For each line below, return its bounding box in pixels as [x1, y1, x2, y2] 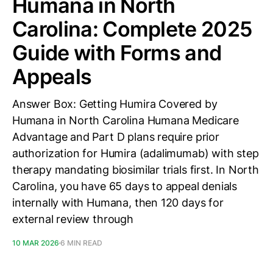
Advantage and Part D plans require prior [12, 130, 219, 143]
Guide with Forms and [12, 40, 222, 65]
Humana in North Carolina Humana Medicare [12, 114, 239, 127]
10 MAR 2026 [12, 238, 59, 247]
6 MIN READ [60, 238, 102, 247]
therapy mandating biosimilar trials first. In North [12, 163, 259, 176]
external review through [12, 213, 133, 225]
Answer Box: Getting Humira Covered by [12, 97, 218, 110]
